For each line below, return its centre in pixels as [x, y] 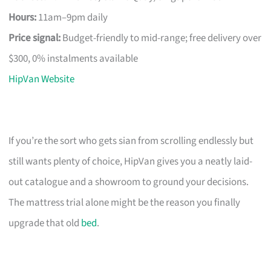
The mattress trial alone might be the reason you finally [125, 202]
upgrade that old [45, 223]
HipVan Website [42, 79]
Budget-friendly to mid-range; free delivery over [161, 38]
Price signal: [35, 38]
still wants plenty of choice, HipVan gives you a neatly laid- [131, 161]
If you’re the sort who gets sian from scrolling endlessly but [131, 141]
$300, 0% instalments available [73, 58]
